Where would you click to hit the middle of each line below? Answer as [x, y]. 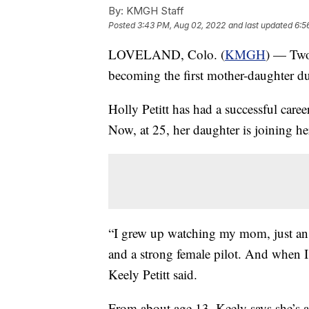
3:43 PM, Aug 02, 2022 [181, 25]
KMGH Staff [154, 10]
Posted [123, 25]
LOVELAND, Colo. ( [167, 54]
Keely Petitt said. [153, 274]
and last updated [260, 25]
